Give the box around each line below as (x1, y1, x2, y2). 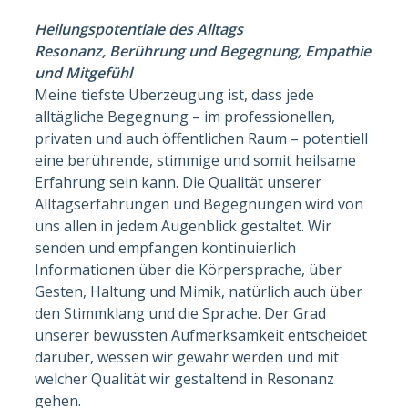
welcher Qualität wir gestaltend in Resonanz (35, 368, 335, 389)
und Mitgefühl (35, 62, 133, 83)
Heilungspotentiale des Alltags (35, 18, 248, 39)
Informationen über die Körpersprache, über (35, 259, 342, 280)
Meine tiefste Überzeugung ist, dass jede (35, 84, 315, 105)
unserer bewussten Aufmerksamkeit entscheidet (35, 324, 368, 345)
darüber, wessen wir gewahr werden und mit (35, 346, 340, 367)
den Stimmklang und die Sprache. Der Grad (35, 302, 327, 323)
